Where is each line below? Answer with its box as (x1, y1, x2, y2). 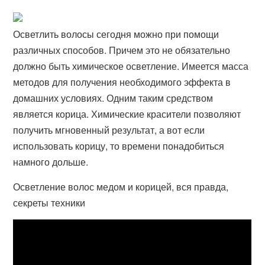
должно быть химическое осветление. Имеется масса (13, 59, 249, 73)
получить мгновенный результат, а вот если (13, 123, 205, 137)
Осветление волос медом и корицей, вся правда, (13, 180, 229, 194)
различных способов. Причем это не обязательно (13, 43, 231, 57)
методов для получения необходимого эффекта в (13, 75, 231, 89)
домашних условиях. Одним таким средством (13, 91, 214, 105)
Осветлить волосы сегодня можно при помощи (13, 27, 219, 41)
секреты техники (13, 196, 86, 210)
